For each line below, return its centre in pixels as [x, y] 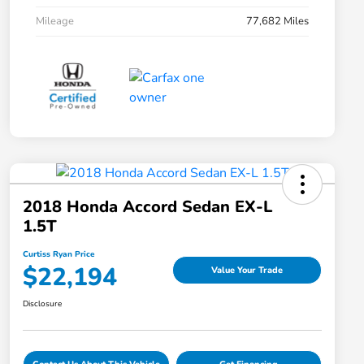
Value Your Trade [247, 270]
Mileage [55, 22]
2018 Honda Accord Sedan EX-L [147, 207]
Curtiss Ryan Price [58, 255]
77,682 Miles [277, 22]
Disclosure [42, 304]
